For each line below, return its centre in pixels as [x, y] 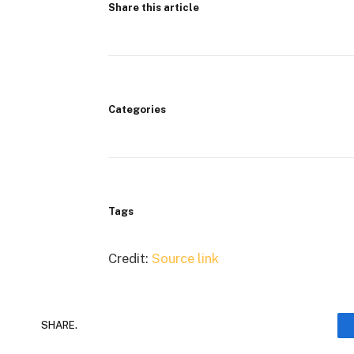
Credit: [130, 258]
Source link [185, 258]
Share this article [153, 8]
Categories [137, 110]
